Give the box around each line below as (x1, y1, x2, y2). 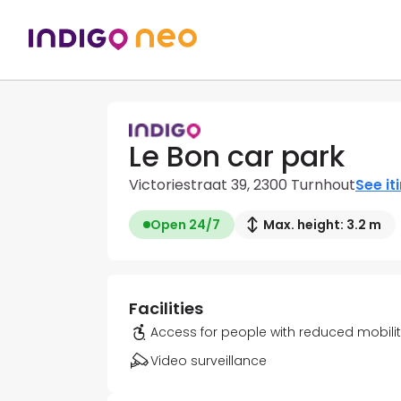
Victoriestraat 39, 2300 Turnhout (129, 175, 355, 196)
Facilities (129, 297, 203, 320)
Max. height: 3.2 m (263, 216, 381, 235)
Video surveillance (150, 352, 267, 371)
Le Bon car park (129, 136, 345, 177)
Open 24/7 (150, 216, 220, 235)
